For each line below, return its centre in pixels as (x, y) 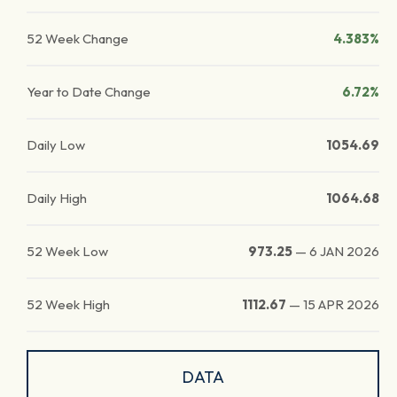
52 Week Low (67, 251)
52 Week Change (78, 39)
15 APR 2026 (341, 304)
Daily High (57, 198)
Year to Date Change (89, 92)
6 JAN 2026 (344, 251)
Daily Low (56, 145)
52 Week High (68, 304)
